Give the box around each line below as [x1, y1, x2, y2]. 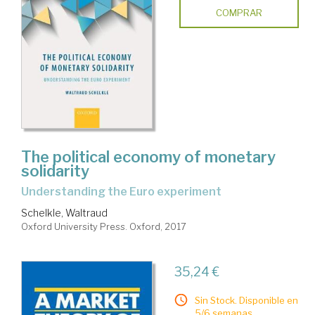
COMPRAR [215, 7, 262, 18]
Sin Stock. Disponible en [194, 294, 298, 306]
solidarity [21, 161, 89, 180]
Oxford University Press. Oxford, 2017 [21, 220, 186, 232]
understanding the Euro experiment [29, 184, 221, 198]
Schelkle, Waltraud [21, 206, 108, 219]
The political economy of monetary [21, 147, 276, 166]
